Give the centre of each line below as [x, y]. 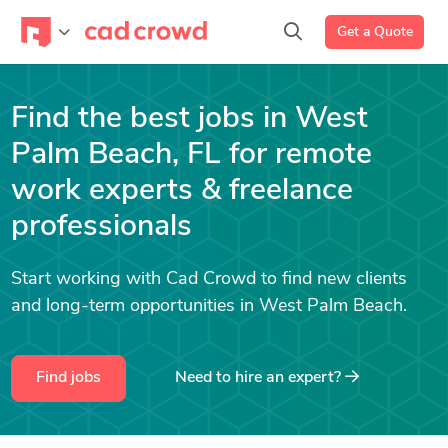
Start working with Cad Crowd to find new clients [208, 279]
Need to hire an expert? [259, 378]
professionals [101, 227]
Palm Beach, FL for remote [191, 155]
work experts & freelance [181, 191]
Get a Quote [374, 32]
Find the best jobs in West [189, 119]
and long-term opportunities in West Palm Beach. [208, 306]
